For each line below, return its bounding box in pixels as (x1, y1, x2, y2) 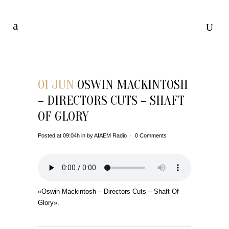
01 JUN (38, 77, 74, 93)
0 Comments (135, 132, 167, 139)
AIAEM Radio (94, 132, 127, 139)
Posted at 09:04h (38, 132, 80, 139)
